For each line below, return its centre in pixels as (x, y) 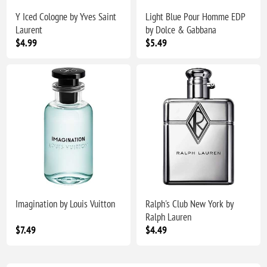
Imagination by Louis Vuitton (66, 204)
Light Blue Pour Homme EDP (195, 17)
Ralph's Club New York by (190, 204)
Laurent (29, 30)
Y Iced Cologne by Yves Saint (66, 17)
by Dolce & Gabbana (181, 30)
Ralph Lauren (168, 217)
